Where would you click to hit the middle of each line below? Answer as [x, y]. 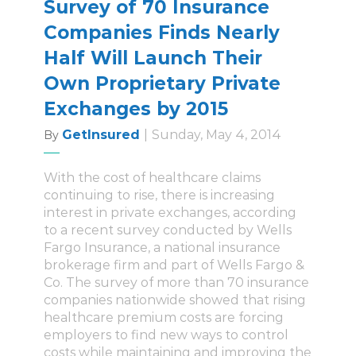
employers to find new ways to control [166, 335]
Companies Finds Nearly [162, 33]
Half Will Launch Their [153, 58]
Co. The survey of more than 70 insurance [176, 283]
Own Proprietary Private [162, 84]
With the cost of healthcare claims [152, 178]
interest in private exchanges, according [170, 213]
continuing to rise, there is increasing [159, 195]
